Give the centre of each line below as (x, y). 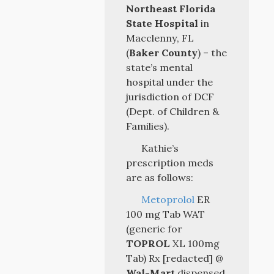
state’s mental (160, 67)
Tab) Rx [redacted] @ (175, 258)
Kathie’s (160, 148)
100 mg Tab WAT (166, 214)
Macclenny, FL (160, 38)
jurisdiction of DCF (170, 97)
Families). (148, 126)
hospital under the (170, 82)
